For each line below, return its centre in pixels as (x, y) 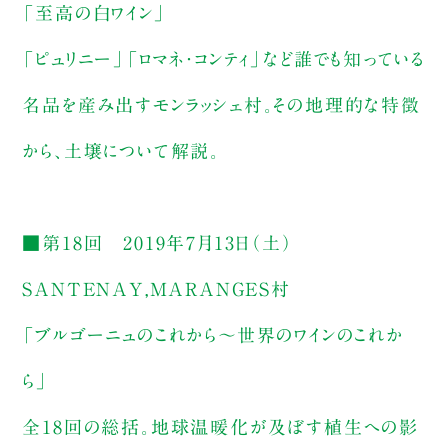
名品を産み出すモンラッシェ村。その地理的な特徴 (221, 104)
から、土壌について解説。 (121, 150)
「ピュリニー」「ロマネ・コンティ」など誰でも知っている (223, 58)
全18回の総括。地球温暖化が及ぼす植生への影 (220, 426)
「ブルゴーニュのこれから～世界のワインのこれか (213, 334)
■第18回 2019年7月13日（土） (157, 242)
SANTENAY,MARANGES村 (156, 288)
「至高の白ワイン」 (94, 12)
